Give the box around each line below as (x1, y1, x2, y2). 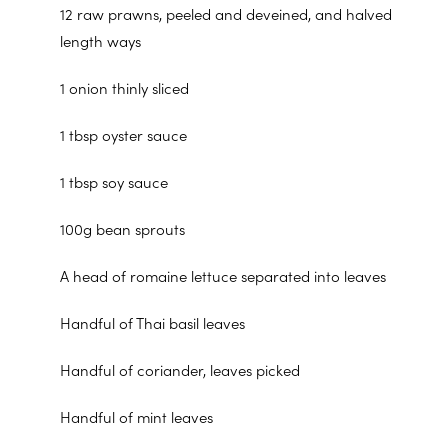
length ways (60, 29, 141, 51)
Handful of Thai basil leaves (60, 311, 245, 333)
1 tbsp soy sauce (60, 170, 168, 192)
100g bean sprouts (60, 217, 185, 239)
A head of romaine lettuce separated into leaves (60, 264, 386, 286)
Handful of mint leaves (60, 405, 213, 427)
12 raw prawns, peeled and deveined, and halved (60, 2, 392, 24)
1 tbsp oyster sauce (60, 123, 187, 145)
